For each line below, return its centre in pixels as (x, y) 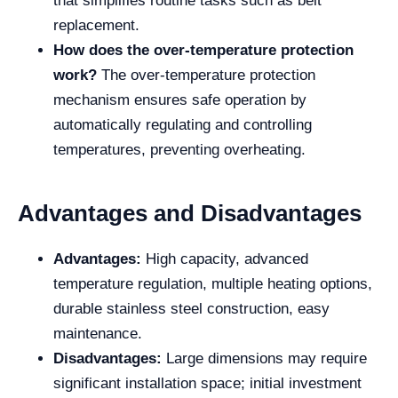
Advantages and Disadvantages (190, 213)
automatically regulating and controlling (183, 125)
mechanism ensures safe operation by (180, 100)
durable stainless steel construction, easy (191, 309)
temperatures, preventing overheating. (179, 150)
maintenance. (98, 334)
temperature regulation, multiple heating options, (213, 284)
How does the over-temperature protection (203, 50)
